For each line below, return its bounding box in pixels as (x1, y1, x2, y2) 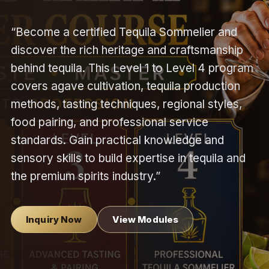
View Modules (112, 214, 179, 225)
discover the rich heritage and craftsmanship (10, 43, 243, 57)
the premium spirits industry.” (10, 169, 160, 183)
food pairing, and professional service (10, 115, 208, 129)
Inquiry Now (25, 214, 82, 225)
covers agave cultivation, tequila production (10, 79, 240, 93)
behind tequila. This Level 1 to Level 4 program (10, 61, 253, 75)
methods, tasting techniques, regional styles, (10, 97, 242, 111)
